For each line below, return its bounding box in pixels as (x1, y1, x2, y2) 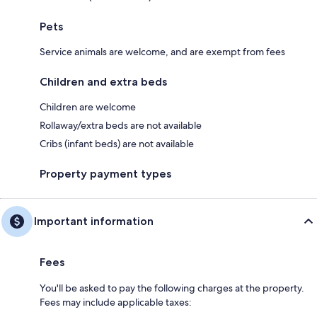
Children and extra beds (40, 75, 167, 89)
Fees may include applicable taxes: (40, 296, 192, 309)
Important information (34, 214, 154, 229)
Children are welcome (40, 100, 136, 114)
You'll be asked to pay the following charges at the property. (40, 282, 304, 295)
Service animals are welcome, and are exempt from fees (40, 45, 285, 59)
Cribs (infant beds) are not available (40, 137, 194, 151)
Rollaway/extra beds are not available (40, 119, 202, 132)
